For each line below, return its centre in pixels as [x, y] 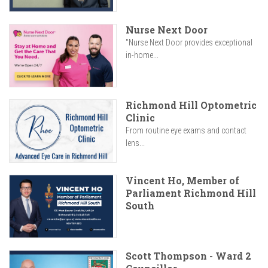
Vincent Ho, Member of [182, 181]
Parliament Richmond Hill [191, 193]
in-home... [142, 55]
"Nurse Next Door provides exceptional [189, 43]
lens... [135, 143]
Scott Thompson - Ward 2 [188, 256]
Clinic [140, 118]
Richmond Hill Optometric [191, 105]
